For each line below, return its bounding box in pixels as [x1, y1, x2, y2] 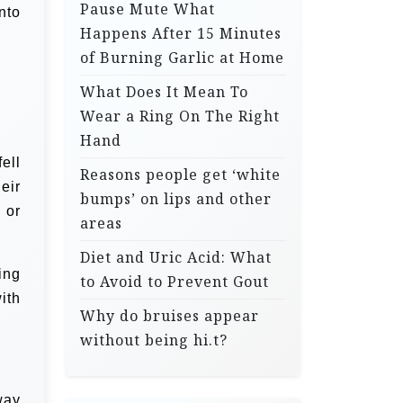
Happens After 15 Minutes [80, 23, 282, 43]
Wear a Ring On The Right [80, 106, 280, 126]
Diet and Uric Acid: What [80, 247, 272, 267]
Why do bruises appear [80, 306, 259, 326]
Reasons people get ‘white [80, 165, 281, 184]
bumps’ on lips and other [80, 189, 272, 209]
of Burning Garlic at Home [80, 48, 284, 67]
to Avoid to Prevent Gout [80, 272, 269, 291]
